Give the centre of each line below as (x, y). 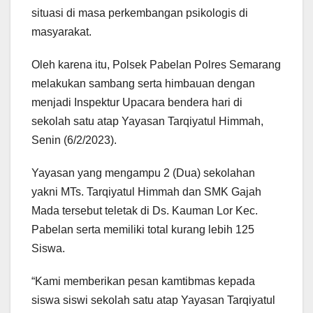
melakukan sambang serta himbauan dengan (143, 84)
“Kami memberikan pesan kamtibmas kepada (143, 282)
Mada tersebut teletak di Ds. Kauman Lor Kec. (145, 211)
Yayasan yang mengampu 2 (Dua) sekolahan (143, 173)
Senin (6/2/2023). (74, 140)
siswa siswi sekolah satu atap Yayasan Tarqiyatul (153, 300)
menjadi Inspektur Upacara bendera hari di (137, 103)
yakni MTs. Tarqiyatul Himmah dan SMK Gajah (146, 192)
